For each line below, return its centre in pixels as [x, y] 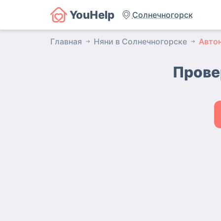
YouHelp [92, 15]
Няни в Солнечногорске [140, 41]
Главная [66, 41]
